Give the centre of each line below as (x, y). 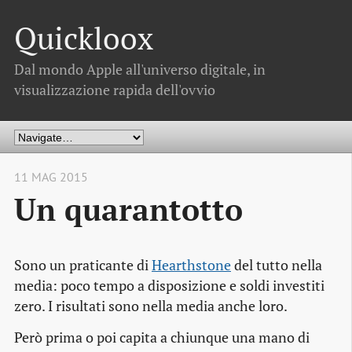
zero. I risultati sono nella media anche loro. (151, 306)
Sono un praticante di (83, 266)
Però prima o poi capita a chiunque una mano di (162, 338)
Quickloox (84, 38)
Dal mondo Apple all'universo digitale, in (140, 69)
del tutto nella (277, 266)
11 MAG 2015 (51, 177)
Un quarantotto (128, 209)
